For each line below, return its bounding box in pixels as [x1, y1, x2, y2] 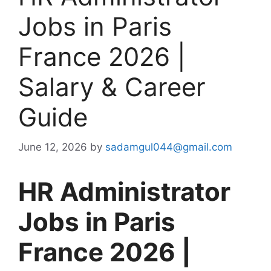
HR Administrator [18, 175, 230, 207]
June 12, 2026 [18, 140, 87, 153]
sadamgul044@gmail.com [105, 140, 232, 153]
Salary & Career [18, 71, 206, 103]
